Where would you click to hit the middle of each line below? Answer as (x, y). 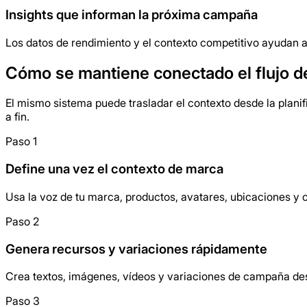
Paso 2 (22, 221)
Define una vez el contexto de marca (114, 169)
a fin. (17, 117)
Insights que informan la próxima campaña (132, 14)
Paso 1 (21, 142)
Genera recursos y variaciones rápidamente (136, 249)
